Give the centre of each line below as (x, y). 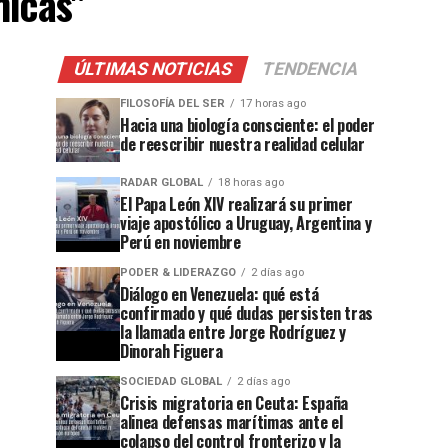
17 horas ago (273, 103)
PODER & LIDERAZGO (178, 272)
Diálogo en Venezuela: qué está (219, 294)
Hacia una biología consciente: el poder (247, 125)
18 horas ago (251, 182)
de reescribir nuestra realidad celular (242, 144)
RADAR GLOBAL (161, 182)
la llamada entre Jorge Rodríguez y (233, 332)
